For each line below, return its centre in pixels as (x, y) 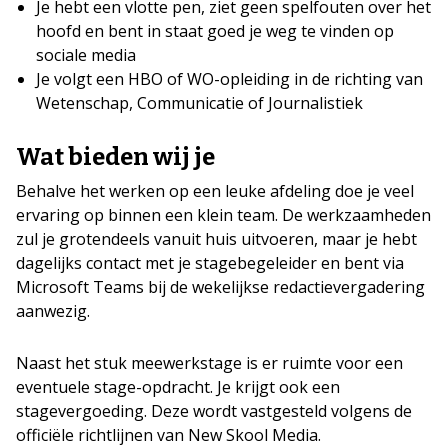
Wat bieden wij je (115, 157)
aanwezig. (53, 311)
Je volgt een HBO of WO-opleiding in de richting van (229, 79)
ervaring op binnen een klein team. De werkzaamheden (223, 215)
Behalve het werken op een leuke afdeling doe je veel (215, 191)
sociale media (86, 55)
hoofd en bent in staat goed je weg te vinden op (215, 31)
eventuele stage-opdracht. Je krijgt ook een (178, 387)
